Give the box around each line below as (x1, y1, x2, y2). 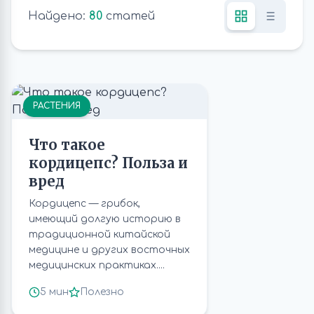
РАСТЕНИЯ (33, 101, 81, 111)
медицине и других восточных (29, 245, 190, 255)
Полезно (80, 287, 124, 297)
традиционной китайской (29, 229, 170, 240)
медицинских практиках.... (29, 260, 165, 271)
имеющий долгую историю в (29, 214, 181, 224)
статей (102, 9, 155, 22)
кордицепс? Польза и (29, 154, 188, 172)
